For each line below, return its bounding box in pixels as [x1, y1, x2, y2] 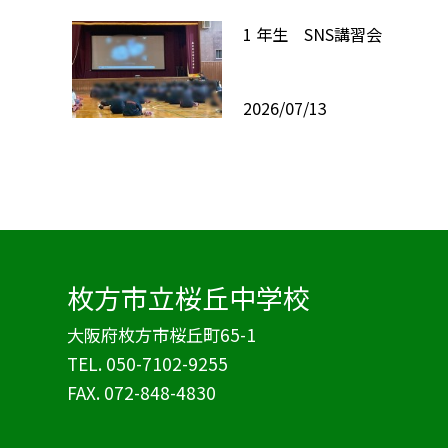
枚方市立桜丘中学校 [67, 278, 311, 318]
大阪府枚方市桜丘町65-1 [67, 322, 257, 348]
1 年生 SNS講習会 [242, 22, 382, 47]
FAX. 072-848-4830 [67, 380, 217, 406]
